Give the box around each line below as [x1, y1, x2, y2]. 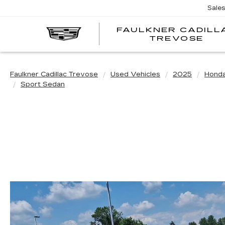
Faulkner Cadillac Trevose [10, 70, 98, 78]
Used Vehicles [110, 70, 160, 78]
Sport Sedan [21, 80, 65, 88]
